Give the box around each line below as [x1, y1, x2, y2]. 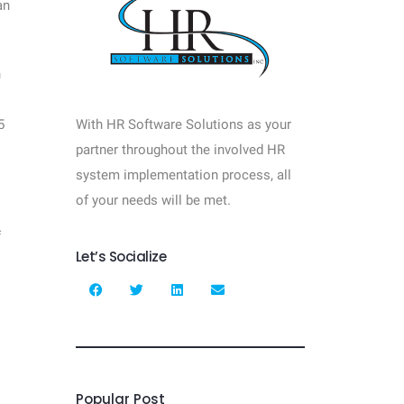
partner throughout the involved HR [75, 142, 285, 158]
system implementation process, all [75, 167, 291, 183]
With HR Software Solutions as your [75, 116, 291, 133]
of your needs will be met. [75, 192, 234, 208]
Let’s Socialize [75, 247, 166, 266]
